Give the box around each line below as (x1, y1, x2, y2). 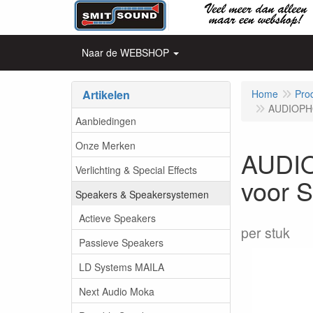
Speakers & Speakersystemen (75, 187, 209, 201)
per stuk (241, 223, 290, 242)
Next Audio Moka (79, 284, 154, 298)
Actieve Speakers (79, 210, 156, 225)
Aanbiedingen (75, 113, 136, 128)
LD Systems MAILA (79, 259, 164, 274)
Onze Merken (75, 138, 136, 152)
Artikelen (82, 87, 130, 103)
